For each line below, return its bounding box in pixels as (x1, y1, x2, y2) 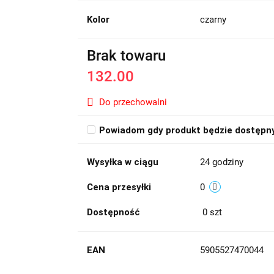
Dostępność (86, 207, 140, 218)
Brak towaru (86, 47, 166, 64)
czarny (199, 14, 226, 25)
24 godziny (199, 157, 243, 168)
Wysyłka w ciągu (86, 157, 158, 168)
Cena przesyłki (86, 182, 151, 193)
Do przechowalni (98, 97, 167, 108)
